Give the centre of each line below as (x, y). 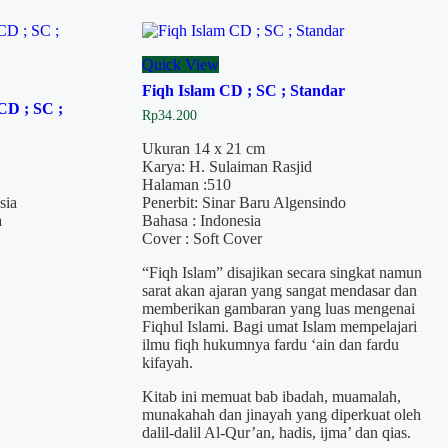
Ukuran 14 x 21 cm (203, 148)
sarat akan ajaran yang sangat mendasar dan (279, 290)
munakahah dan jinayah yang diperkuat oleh (281, 414)
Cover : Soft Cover (201, 238)
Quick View (180, 64)
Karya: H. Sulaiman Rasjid (226, 166)
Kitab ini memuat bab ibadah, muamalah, (271, 396)
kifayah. (167, 362)
